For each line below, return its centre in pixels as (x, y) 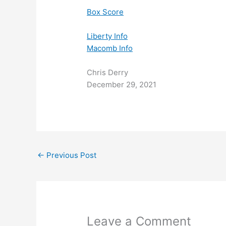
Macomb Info (110, 48)
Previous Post (70, 155)
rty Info (115, 36)
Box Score (105, 12)
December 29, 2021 (122, 85)
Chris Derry (108, 73)
